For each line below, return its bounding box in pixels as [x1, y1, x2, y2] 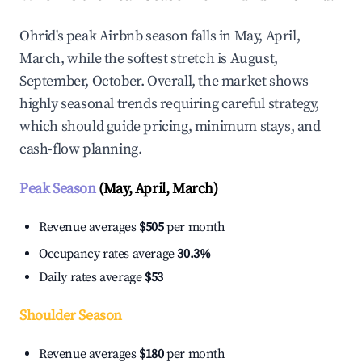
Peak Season [19, 179, 96, 199]
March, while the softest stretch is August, [19, 49, 278, 69]
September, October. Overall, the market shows [19, 72, 309, 91]
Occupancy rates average [39, 246, 178, 263]
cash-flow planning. [19, 140, 142, 159]
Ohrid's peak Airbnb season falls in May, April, [19, 27, 301, 46]
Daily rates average [39, 269, 145, 286]
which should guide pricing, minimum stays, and [19, 117, 321, 137]
